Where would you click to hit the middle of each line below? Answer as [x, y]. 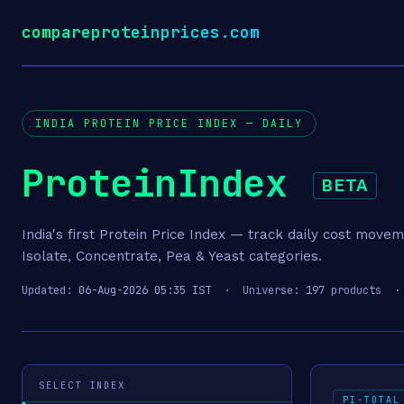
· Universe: [258, 290]
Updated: [50, 290]
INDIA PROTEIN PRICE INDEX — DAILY [169, 123]
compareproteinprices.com [141, 32]
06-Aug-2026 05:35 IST [145, 290]
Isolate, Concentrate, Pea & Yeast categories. [172, 256]
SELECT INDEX [82, 385]
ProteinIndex [165, 183]
